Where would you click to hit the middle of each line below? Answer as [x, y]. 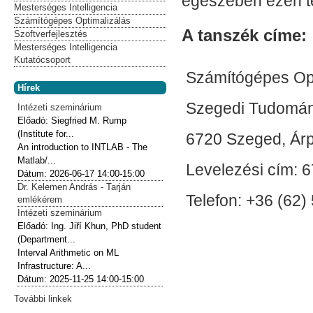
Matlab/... [37, 160]
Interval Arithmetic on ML [68, 252]
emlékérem [40, 199]
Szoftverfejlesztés [51, 34]
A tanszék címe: [244, 35]
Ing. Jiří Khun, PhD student [107, 226]
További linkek [43, 299]
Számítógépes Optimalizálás [72, 20]
